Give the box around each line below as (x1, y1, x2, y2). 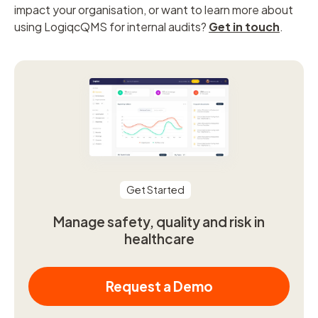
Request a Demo (105, 277, 213, 295)
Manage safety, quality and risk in (53, 213, 265, 231)
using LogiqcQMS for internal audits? (14, 18, 209, 34)
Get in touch (209, 18, 280, 34)
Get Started (126, 183, 185, 197)
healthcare (124, 230, 194, 248)
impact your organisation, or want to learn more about (14, 1, 293, 17)
